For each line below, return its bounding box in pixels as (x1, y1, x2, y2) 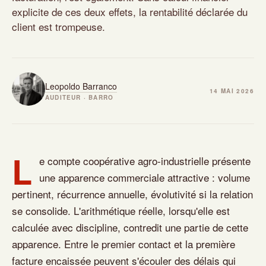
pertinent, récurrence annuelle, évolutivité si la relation (12, 186, 253, 201)
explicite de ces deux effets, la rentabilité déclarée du (12, 4, 248, 19)
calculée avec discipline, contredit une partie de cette (12, 220, 248, 235)
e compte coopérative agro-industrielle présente (39, 153, 251, 168)
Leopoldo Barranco (45, 80, 117, 92)
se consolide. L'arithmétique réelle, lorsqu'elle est (12, 203, 230, 218)
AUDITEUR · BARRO (45, 93, 114, 102)
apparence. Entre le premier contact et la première (12, 236, 235, 251)
